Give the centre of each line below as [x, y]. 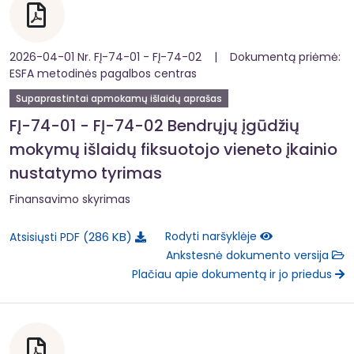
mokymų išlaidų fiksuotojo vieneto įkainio [173, 149]
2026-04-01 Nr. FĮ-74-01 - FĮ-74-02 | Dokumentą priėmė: [175, 56]
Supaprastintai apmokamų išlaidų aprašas [119, 98]
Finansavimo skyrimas [70, 199]
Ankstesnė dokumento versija [249, 256]
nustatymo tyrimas [86, 173]
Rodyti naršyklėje [213, 237]
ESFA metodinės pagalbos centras [103, 73]
